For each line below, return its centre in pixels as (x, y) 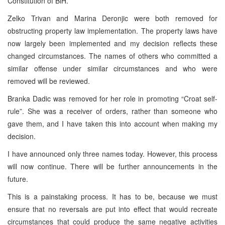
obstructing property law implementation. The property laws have (113, 30)
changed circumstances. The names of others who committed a (113, 55)
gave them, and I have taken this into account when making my (113, 123)
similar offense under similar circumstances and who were (113, 68)
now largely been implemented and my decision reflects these (113, 43)
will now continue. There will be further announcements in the (113, 166)
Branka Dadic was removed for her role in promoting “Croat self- (113, 98)
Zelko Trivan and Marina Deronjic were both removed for (113, 18)
